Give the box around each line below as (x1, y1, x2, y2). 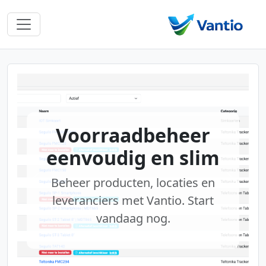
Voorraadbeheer (56, 122, 210, 148)
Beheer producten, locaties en (51, 175, 215, 191)
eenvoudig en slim (46, 145, 220, 170)
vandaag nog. (96, 210, 170, 226)
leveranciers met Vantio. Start (52, 192, 214, 208)
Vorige (33, 180, 64, 194)
